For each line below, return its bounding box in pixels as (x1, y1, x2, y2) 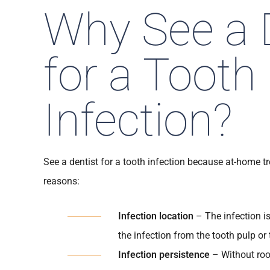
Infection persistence (118, 249, 210, 260)
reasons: (43, 175, 80, 187)
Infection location (118, 210, 196, 222)
